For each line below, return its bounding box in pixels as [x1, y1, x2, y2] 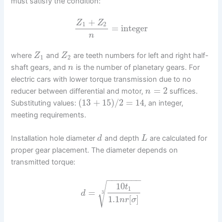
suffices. [167, 87, 198, 96]
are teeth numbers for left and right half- [71, 51, 209, 60]
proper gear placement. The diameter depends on [11, 146, 178, 155]
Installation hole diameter [11, 134, 98, 143]
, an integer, [144, 99, 183, 108]
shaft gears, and [11, 63, 68, 72]
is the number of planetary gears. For [73, 63, 200, 72]
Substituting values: [11, 99, 79, 108]
